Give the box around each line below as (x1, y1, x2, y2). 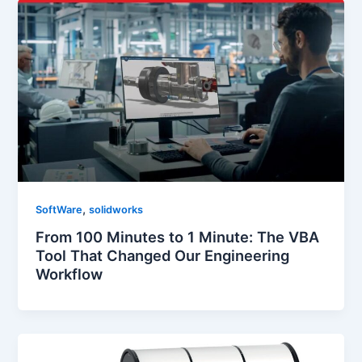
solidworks (89, 203, 144, 216)
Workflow (36, 265, 103, 284)
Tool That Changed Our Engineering (36, 246, 290, 265)
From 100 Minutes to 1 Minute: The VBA (36, 228, 320, 246)
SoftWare (36, 203, 83, 216)
